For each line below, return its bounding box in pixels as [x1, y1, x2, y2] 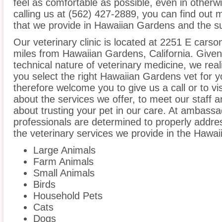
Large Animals [33, 145, 96, 156]
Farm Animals [33, 156, 94, 167]
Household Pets [33, 190, 103, 202]
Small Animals [33, 167, 95, 179]
